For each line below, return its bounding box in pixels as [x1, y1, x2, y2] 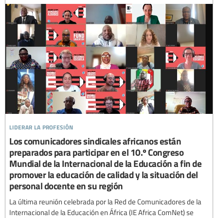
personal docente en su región [9, 179, 123, 192]
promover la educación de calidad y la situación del [9, 167, 198, 181]
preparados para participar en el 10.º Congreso [9, 145, 183, 159]
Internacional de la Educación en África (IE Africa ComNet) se [9, 207, 194, 217]
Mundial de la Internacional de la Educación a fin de [9, 156, 201, 170]
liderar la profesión [9, 119, 73, 132]
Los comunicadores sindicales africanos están [9, 134, 181, 147]
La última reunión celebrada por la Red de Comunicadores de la [9, 196, 201, 206]
